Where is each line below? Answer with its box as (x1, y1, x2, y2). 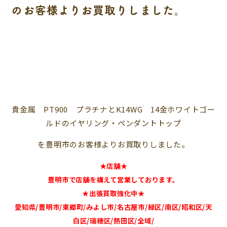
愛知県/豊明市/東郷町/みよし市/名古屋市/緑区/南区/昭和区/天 (15, 202, 212, 212)
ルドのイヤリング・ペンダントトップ (46, 118, 181, 128)
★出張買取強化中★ (82, 188, 145, 198)
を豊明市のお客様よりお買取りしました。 (37, 139, 190, 149)
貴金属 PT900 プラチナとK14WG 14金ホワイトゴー (12, 104, 215, 115)
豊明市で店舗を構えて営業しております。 (48, 175, 179, 184)
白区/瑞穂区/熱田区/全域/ (72, 216, 155, 225)
